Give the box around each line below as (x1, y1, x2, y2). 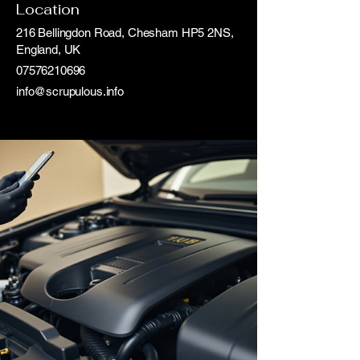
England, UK (16, 43, 81, 56)
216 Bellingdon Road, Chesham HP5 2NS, (16, 26, 234, 39)
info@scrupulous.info (16, 84, 124, 98)
